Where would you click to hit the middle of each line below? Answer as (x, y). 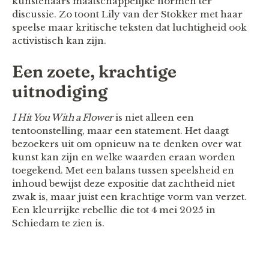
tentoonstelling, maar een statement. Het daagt (120, 131)
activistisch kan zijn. (59, 41)
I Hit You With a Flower (62, 118)
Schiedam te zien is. (58, 223)
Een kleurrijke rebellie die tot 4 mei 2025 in (114, 210)
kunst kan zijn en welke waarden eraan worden (124, 157)
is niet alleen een (153, 118)
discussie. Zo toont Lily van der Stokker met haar (127, 14)
